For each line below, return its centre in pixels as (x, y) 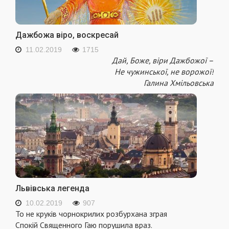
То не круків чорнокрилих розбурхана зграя (91, 214)
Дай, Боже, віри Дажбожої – (163, 61)
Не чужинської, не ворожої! (164, 72)
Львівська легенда (52, 189)
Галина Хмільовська (179, 83)
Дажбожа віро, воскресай (67, 35)
